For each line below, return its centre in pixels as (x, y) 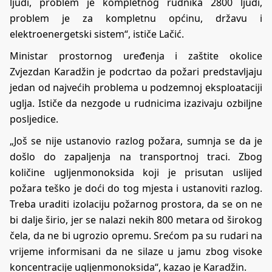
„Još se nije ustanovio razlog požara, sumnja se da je (136, 141)
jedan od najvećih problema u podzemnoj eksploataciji (136, 88)
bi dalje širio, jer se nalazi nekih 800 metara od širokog (136, 220)
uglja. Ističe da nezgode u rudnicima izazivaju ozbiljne (136, 104)
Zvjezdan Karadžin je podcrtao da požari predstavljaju (136, 72)
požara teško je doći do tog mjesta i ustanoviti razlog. (136, 189)
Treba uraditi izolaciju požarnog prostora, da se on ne (136, 204)
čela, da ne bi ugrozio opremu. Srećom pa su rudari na (136, 236)
